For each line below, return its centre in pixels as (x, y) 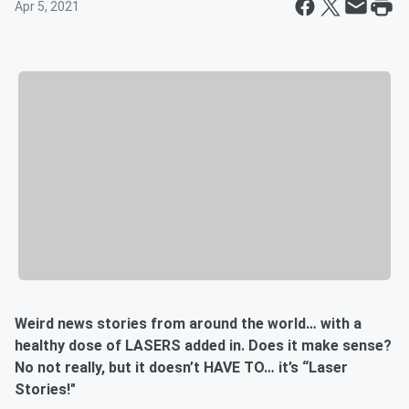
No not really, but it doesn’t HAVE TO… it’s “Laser (181, 368)
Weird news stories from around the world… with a (188, 324)
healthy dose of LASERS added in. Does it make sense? (203, 346)
